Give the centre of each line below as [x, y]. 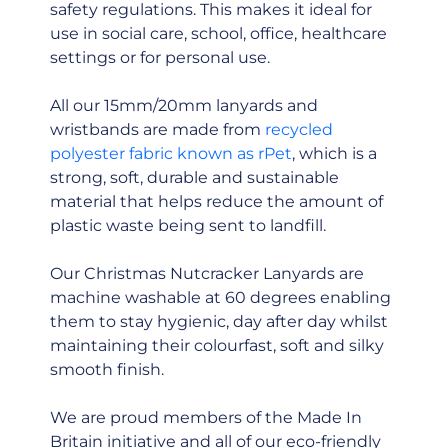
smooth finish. [106, 369]
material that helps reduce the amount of [216, 201]
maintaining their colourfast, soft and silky [216, 345]
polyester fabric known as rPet [170, 153]
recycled [298, 129]
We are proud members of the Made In [205, 417]
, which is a [334, 153]
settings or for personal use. [159, 57]
